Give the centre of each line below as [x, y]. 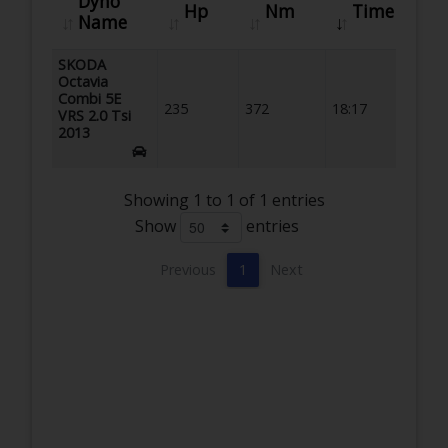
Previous [188, 269]
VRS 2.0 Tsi [95, 116]
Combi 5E [90, 99]
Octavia [83, 82]
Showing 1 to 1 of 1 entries [224, 199]
